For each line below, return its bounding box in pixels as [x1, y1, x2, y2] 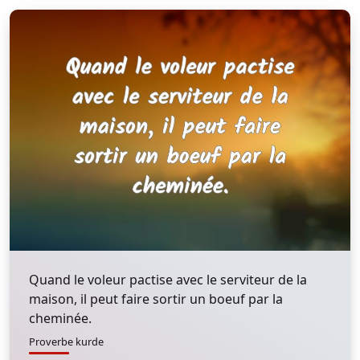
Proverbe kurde [29, 334, 104, 349]
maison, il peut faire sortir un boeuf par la [29, 290, 283, 308]
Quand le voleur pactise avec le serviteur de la [29, 271, 307, 288]
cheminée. [29, 309, 92, 327]
